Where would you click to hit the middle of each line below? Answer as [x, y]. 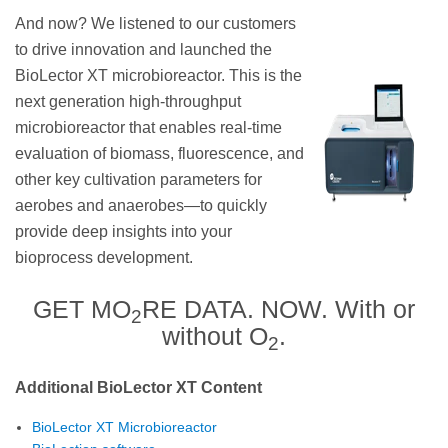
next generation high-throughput [128, 101]
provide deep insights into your [123, 231]
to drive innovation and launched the [143, 49]
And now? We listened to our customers [155, 23]
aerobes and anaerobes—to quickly [141, 205]
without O [215, 335]
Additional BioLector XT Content [138, 387]
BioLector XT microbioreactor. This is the [158, 75]
